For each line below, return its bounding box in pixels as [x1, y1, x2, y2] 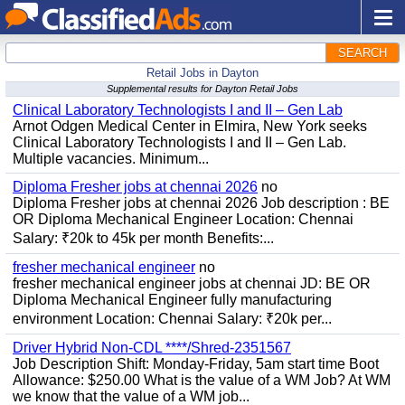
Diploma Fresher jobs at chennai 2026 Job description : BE [13, 195, 390, 211]
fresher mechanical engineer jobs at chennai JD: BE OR [13, 276, 371, 291]
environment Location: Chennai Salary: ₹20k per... [13, 311, 332, 326]
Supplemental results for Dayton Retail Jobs [107, 83, 298, 94]
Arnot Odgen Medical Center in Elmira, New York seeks [13, 118, 367, 134]
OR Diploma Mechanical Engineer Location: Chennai [13, 212, 353, 227]
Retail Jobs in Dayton [146, 66, 259, 80]
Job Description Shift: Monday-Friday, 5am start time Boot [13, 356, 379, 372]
